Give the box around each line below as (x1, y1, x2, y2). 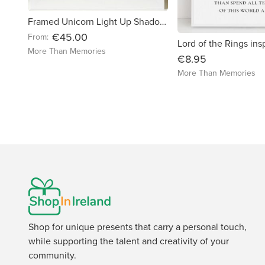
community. (28, 248, 76, 262)
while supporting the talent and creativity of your (28, 234, 229, 248)
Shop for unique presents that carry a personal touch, (28, 220, 247, 234)
